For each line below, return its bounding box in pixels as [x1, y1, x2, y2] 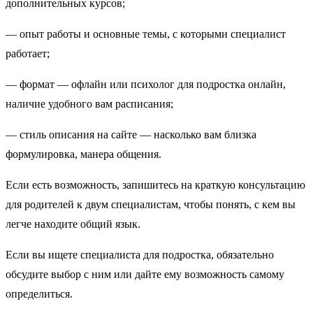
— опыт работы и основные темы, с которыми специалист [6, 28, 286, 41]
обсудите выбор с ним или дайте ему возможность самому [6, 268, 284, 281]
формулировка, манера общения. [6, 148, 161, 161]
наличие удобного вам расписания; [6, 98, 173, 110]
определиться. [6, 288, 73, 300]
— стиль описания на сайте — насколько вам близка [6, 129, 256, 141]
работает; [6, 48, 50, 60]
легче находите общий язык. [6, 218, 140, 231]
